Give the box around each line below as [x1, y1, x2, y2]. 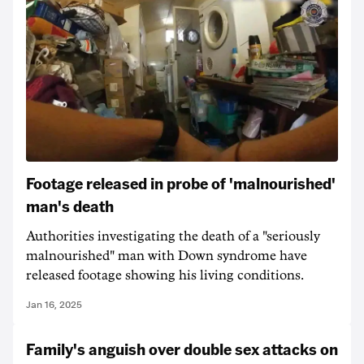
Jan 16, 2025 [26, 299, 82, 310]
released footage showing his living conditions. [26, 269, 304, 282]
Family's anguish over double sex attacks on [26, 338, 338, 359]
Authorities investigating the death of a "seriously [26, 230, 320, 243]
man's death [26, 195, 114, 216]
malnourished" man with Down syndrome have [26, 249, 307, 262]
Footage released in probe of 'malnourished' [26, 172, 336, 193]
